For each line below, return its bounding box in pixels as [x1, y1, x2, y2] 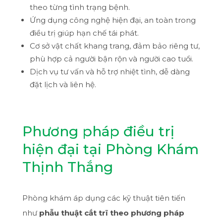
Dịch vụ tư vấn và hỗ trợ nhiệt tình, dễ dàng [29, 66, 190, 76]
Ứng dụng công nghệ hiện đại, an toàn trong [29, 15, 196, 25]
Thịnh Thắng [22, 158, 113, 175]
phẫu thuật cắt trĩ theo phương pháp [39, 208, 184, 218]
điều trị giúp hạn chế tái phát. [29, 28, 139, 38]
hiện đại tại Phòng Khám [22, 140, 199, 158]
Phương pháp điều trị [22, 122, 174, 140]
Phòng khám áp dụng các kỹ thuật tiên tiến [22, 193, 185, 203]
